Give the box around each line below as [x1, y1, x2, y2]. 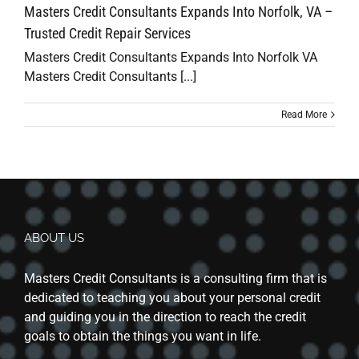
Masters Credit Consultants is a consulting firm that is [24, 271, 327, 286]
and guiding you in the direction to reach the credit [24, 309, 306, 325]
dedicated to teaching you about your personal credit [24, 290, 321, 305]
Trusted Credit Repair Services [24, 25, 191, 42]
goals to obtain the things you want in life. [24, 329, 261, 344]
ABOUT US [24, 231, 84, 245]
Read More [281, 109, 327, 120]
